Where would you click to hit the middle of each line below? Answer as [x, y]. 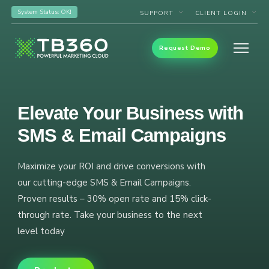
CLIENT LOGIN [221, 13]
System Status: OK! [45, 12]
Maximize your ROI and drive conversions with [112, 167]
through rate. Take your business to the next [110, 215]
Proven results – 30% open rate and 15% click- [115, 199]
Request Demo [185, 48]
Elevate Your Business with [131, 113]
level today [41, 231]
